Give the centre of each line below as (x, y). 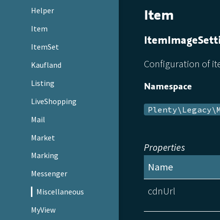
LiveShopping (54, 101)
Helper (43, 10)
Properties (164, 147)
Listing (43, 83)
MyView (43, 210)
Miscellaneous (60, 192)
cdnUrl (162, 191)
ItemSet (45, 46)
